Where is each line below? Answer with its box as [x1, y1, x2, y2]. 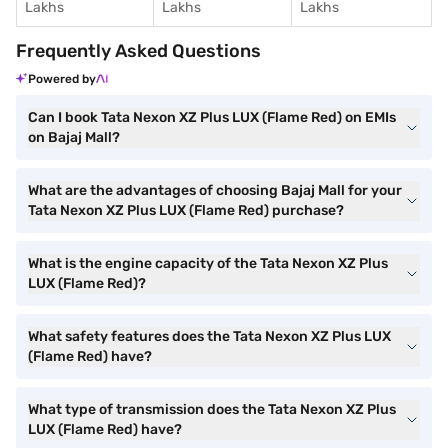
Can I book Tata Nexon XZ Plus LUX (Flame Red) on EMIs [28, 109, 396, 126]
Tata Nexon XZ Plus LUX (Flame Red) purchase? [28, 202, 344, 219]
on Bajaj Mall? [28, 129, 120, 146]
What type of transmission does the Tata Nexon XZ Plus [28, 401, 396, 418]
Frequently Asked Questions [16, 40, 261, 62]
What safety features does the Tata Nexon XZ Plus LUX [28, 328, 391, 345]
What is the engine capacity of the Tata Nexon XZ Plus [28, 255, 388, 272]
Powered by [28, 72, 96, 86]
